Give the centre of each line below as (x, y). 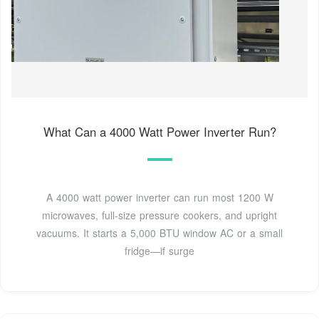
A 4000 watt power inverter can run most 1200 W (159, 197)
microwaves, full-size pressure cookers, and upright (159, 215)
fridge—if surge (159, 250)
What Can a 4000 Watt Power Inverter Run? (159, 131)
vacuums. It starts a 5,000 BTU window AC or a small (159, 232)
